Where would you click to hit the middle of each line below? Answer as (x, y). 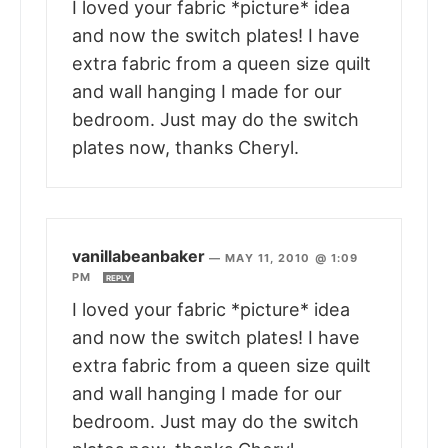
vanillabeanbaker (138, 256)
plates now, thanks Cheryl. (185, 148)
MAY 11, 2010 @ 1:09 (292, 258)
